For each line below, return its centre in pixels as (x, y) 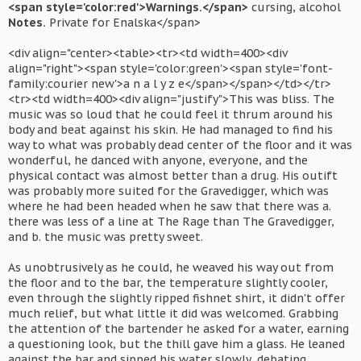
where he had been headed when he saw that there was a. (170, 206)
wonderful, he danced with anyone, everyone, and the (158, 160)
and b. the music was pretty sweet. (106, 237)
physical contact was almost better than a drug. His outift (173, 176)
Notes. (27, 23)
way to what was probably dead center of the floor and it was (180, 145)
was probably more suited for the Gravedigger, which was (168, 191)
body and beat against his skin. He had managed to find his (170, 130)
